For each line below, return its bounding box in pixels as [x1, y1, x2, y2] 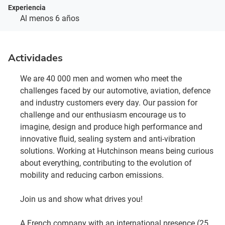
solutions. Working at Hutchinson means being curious [20, 146, 213, 156]
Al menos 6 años [20, 14, 79, 23]
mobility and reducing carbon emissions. [20, 170, 164, 180]
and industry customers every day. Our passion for [20, 98, 197, 107]
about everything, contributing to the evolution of [20, 158, 192, 168]
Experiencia [8, 4, 46, 12]
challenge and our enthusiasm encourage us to [20, 110, 186, 120]
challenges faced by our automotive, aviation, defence [20, 86, 210, 95]
